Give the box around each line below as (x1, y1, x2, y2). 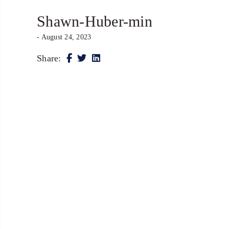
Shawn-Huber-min (37, 13, 152, 30)
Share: (37, 53, 61, 63)
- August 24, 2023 (37, 33, 91, 41)
